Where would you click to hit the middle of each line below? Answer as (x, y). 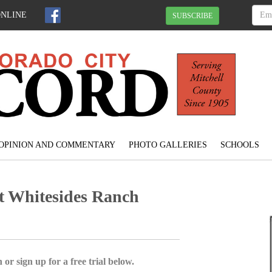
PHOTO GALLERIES (168, 145)
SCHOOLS (240, 145)
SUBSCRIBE (192, 15)
